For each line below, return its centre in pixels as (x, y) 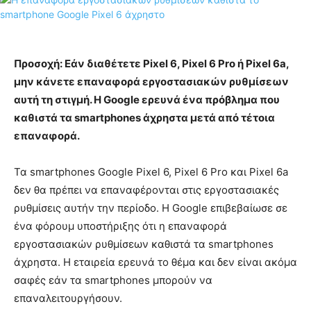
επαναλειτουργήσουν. (68, 299)
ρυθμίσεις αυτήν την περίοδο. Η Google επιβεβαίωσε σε (151, 208)
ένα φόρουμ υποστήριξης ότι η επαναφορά (120, 226)
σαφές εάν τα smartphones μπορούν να (113, 280)
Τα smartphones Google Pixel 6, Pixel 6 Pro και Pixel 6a (151, 172)
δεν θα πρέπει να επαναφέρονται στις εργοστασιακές (146, 190)
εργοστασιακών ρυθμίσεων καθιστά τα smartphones (144, 244)
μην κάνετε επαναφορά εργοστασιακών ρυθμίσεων (151, 82)
